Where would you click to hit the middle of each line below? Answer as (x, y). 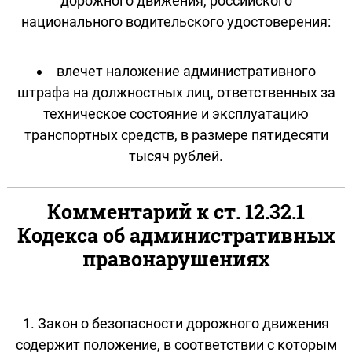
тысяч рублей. (176, 156)
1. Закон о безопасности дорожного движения (176, 323)
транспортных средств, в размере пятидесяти (176, 134)
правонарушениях (176, 258)
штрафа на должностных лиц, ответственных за (176, 92)
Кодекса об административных (176, 235)
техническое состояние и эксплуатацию (176, 113)
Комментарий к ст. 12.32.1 (176, 211)
